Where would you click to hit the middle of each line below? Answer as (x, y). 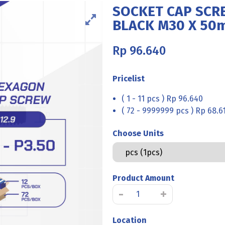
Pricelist (128, 79)
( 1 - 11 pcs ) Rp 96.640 (162, 99)
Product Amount (143, 178)
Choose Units (138, 134)
